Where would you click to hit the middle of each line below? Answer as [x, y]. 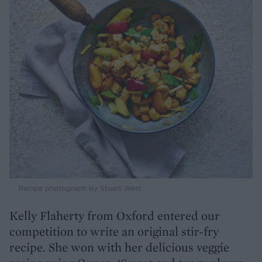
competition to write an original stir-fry [114, 232]
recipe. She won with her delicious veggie [119, 247]
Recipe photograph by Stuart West [80, 188]
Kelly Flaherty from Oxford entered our [115, 216]
